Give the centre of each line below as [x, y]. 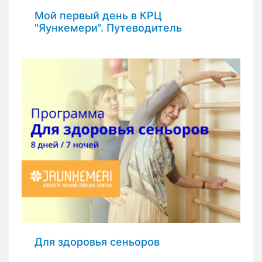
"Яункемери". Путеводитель [108, 28]
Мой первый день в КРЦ [98, 16]
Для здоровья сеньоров [97, 242]
